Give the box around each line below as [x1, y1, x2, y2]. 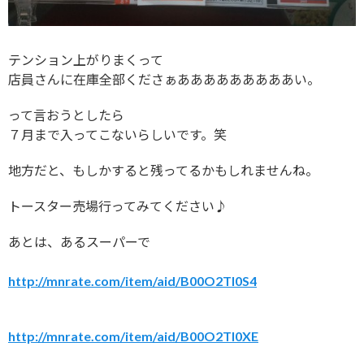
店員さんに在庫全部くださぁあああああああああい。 [8, 71, 320, 88]
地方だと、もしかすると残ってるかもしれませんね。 [8, 162, 318, 179]
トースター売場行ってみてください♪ [8, 198, 227, 214]
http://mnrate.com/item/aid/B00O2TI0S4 [8, 273, 257, 289]
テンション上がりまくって [8, 52, 163, 68]
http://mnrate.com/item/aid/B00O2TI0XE [8, 328, 258, 344]
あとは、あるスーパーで [8, 234, 150, 250]
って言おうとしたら [8, 107, 124, 123]
